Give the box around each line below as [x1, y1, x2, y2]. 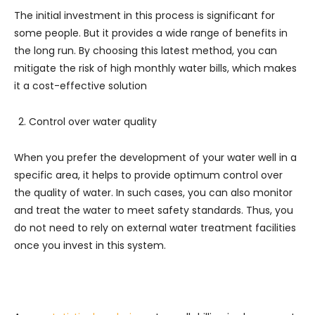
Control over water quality [29, 114, 157, 129]
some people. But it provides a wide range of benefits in [14, 25, 288, 40]
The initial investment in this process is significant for [14, 8, 275, 22]
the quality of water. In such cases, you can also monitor [14, 185, 292, 200]
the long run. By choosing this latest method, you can [14, 43, 277, 58]
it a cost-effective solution [14, 78, 147, 93]
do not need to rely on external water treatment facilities [14, 220, 296, 235]
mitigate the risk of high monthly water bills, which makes [14, 60, 297, 75]
